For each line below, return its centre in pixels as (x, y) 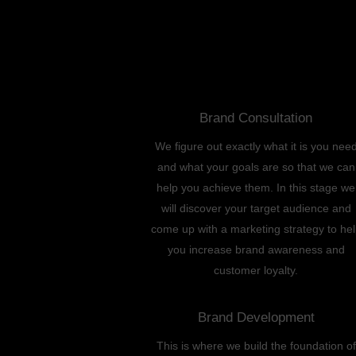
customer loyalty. (256, 270)
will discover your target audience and (256, 208)
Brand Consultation (256, 118)
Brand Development (256, 317)
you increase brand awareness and (256, 249)
